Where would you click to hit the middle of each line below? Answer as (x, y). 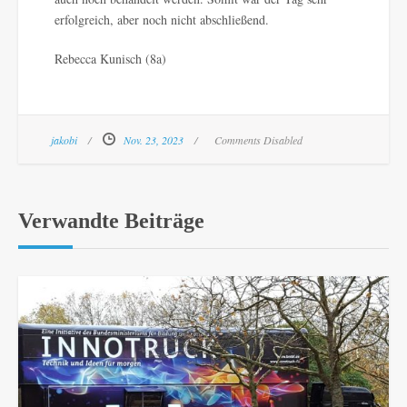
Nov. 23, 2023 (154, 140)
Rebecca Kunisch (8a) (110, 59)
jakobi (64, 140)
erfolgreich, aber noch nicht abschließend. (162, 20)
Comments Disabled (258, 140)
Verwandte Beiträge (111, 221)
